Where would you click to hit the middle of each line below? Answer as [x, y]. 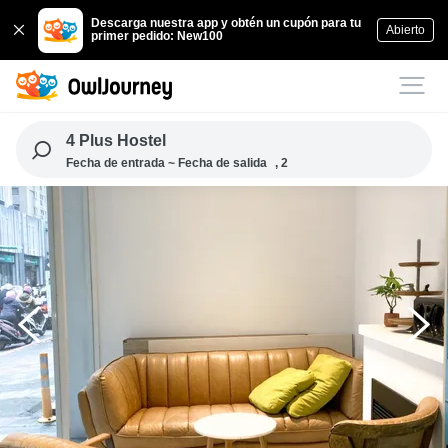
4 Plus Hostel [115, 140]
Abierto [405, 29]
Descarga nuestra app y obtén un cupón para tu [226, 23]
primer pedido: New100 [157, 36]
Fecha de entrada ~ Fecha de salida [166, 163]
